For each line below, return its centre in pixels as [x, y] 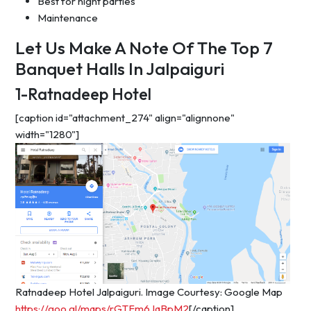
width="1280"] [47, 135]
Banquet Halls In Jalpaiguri [120, 69]
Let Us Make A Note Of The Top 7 [144, 48]
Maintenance [68, 18]
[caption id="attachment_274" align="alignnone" [125, 118]
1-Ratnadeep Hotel [83, 94]
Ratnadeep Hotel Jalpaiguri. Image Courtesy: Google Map [149, 292]
